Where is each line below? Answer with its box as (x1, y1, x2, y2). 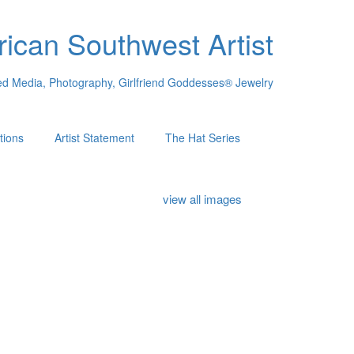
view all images (163, 190, 243, 207)
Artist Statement (54, 130, 134, 145)
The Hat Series (164, 130, 240, 145)
